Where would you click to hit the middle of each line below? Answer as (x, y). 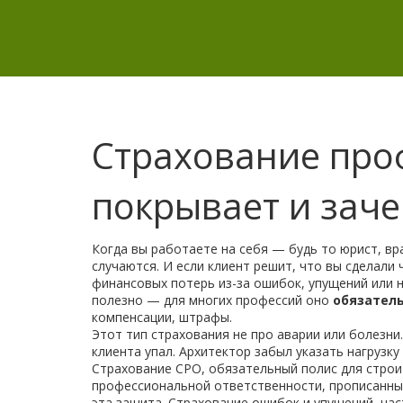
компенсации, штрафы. (162, 317)
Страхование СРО (147, 368)
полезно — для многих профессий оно (212, 300)
